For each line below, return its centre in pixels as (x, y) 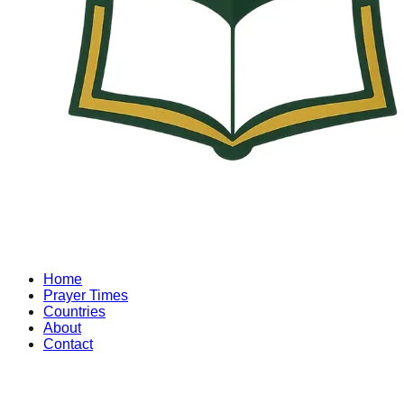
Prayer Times (86, 295)
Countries (74, 312)
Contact (68, 344)
